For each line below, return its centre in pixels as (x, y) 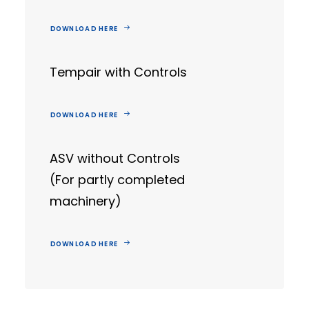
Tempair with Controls (118, 72)
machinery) (86, 201)
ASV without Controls (115, 158)
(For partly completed (117, 180)
